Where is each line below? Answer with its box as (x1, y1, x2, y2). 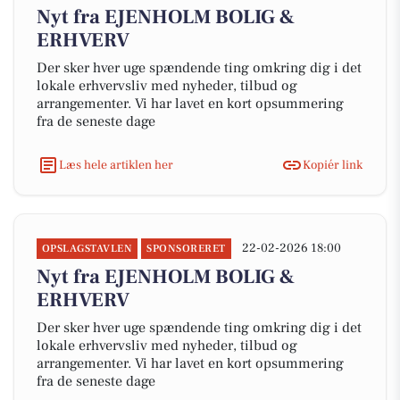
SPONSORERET (146, 242, 226, 255)
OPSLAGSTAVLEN (42, 242, 133, 255)
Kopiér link (303, 156, 362, 173)
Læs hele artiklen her (59, 156, 173, 173)
